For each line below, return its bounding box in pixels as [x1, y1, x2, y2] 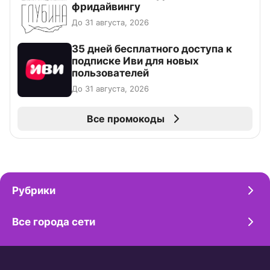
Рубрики [12, 184, 55, 197]
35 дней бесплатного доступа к [72, 43, 232, 55]
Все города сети [12, 216, 95, 228]
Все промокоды [86, 113, 165, 125]
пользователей [72, 67, 149, 80]
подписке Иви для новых [72, 55, 199, 67]
